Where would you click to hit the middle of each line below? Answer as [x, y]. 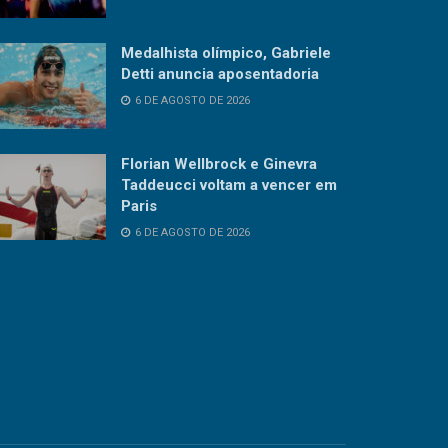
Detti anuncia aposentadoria [220, 74]
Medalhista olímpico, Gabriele [226, 53]
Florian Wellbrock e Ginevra [219, 164]
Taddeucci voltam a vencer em [229, 185]
